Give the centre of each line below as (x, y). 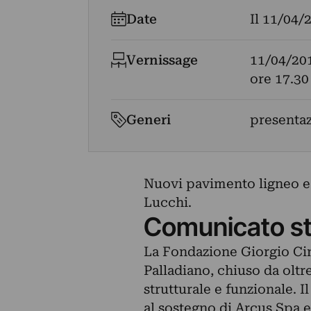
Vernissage (162, 60)
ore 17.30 (279, 79)
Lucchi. (167, 202)
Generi (149, 120)
